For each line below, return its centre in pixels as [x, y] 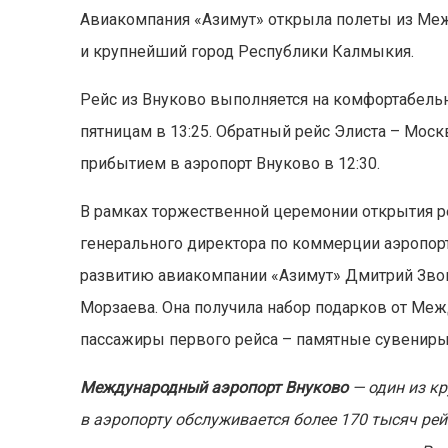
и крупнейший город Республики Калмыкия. [247, 52]
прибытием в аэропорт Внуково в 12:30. [230, 164]
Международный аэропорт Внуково [214, 388]
